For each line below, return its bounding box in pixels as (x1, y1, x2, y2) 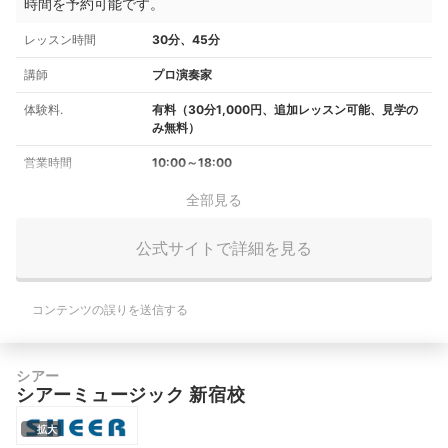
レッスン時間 (24, 32, 96, 48)
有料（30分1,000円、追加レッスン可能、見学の (152, 102, 418, 118)
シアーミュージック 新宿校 (16, 384, 246, 406)
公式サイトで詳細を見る (136, 237, 312, 258)
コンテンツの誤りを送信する (32, 302, 188, 318)
